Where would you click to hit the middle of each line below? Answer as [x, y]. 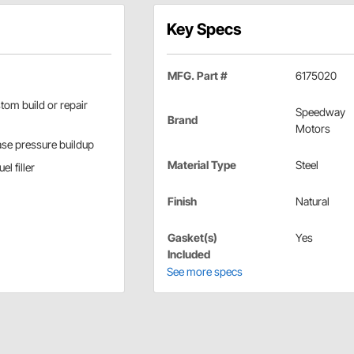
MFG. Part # [197, 75]
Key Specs [204, 29]
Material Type [201, 164]
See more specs [204, 271]
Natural [312, 201]
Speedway [320, 111]
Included [188, 254]
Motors [313, 128]
